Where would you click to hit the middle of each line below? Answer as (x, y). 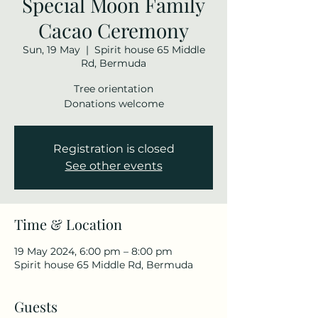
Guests (36, 306)
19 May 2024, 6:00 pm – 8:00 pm (93, 251)
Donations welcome (114, 104)
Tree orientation (114, 89)
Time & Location (68, 224)
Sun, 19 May (51, 50)
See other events (114, 166)
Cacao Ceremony (114, 30)
